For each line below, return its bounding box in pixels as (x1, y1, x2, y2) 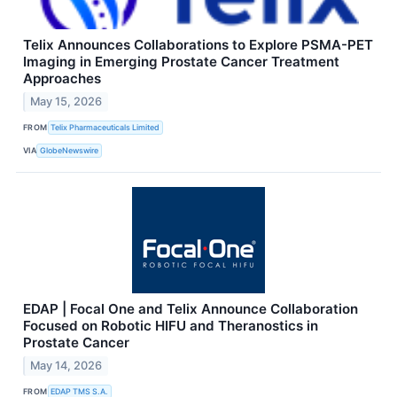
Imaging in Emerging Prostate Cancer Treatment (23, 52, 339, 70)
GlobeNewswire (40, 145, 99, 156)
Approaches (23, 69, 101, 87)
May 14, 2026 (30, 358, 103, 372)
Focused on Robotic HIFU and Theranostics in (23, 316, 318, 334)
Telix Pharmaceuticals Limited (51, 122, 160, 133)
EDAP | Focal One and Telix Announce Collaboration (23, 300, 358, 317)
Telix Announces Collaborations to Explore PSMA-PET (23, 35, 373, 53)
